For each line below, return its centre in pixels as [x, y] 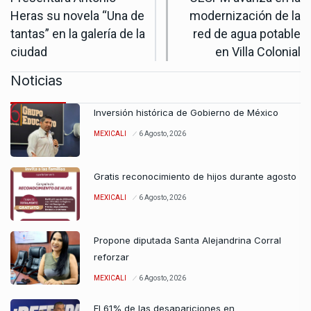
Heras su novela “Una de [77, 16]
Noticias [36, 81]
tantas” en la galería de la [78, 34]
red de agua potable [247, 34]
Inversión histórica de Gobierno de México [186, 113]
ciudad [29, 52]
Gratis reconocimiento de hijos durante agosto [195, 177]
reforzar [111, 257]
